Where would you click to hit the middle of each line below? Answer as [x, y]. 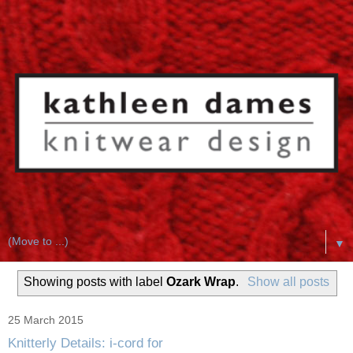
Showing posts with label [95, 282]
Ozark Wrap [201, 282]
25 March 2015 [46, 320]
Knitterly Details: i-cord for [85, 342]
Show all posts [288, 282]
